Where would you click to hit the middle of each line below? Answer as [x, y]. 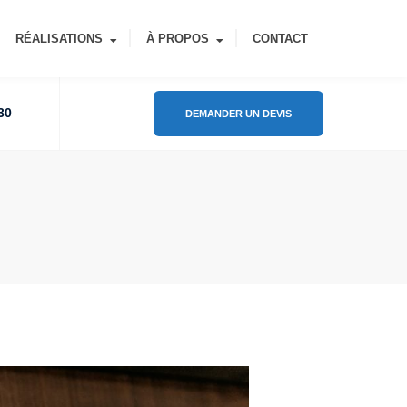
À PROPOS [178, 39]
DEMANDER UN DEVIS [238, 113]
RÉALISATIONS [59, 39]
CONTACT [280, 39]
